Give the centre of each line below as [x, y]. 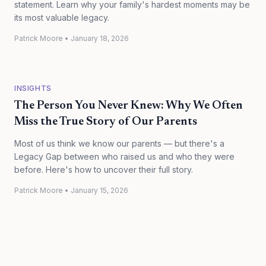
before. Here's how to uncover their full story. [104, 170]
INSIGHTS [33, 88]
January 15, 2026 [99, 190]
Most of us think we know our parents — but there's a [119, 143]
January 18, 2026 [100, 38]
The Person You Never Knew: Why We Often [129, 106]
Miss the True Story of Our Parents [106, 122]
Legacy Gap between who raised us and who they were [124, 156]
